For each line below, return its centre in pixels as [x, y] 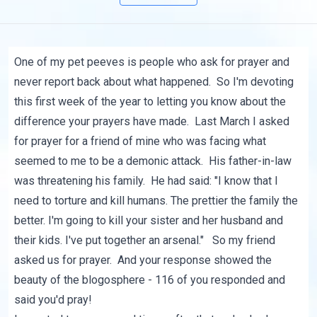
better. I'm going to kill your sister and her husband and [149, 221]
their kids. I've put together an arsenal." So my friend [145, 241]
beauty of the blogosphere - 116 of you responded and [150, 280]
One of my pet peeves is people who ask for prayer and [152, 62]
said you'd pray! [53, 300]
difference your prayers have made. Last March [134, 122]
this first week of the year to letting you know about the [150, 102]
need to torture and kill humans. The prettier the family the [156, 201]
